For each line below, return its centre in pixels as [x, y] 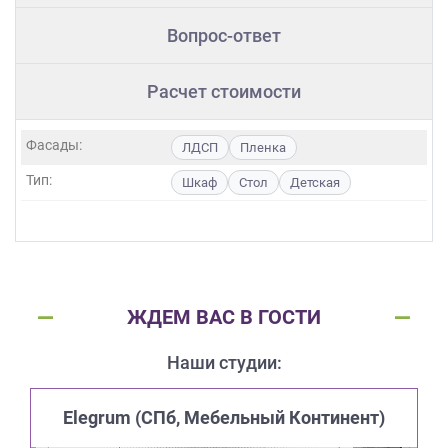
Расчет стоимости [224, 92]
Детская [315, 183]
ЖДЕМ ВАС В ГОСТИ [223, 317]
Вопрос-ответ [224, 36]
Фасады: [54, 145]
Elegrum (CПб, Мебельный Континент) [224, 418]
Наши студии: [224, 363]
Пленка [263, 148]
